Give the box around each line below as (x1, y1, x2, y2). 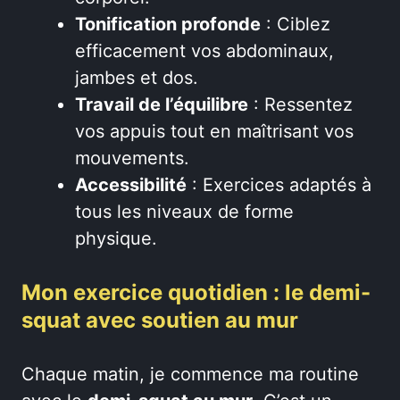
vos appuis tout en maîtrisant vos (75, 121, 354, 142)
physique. (75, 228, 157, 249)
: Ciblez (261, 13, 330, 35)
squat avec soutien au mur (21, 307, 298, 333)
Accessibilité (75, 174, 187, 196)
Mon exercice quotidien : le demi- (21, 279, 371, 305)
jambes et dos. (75, 67, 198, 88)
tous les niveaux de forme (75, 201, 294, 222)
